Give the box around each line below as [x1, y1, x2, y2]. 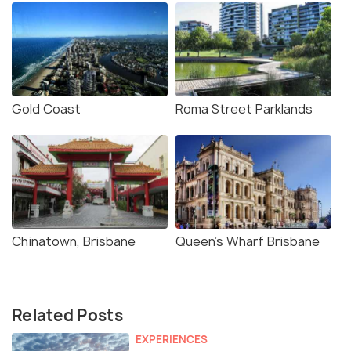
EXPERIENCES [136, 332, 208, 347]
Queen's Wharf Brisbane [175, 233, 320, 251]
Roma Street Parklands [175, 100, 313, 118]
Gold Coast [12, 100, 81, 118]
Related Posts [12, 305, 123, 327]
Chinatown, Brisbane [12, 233, 136, 251]
